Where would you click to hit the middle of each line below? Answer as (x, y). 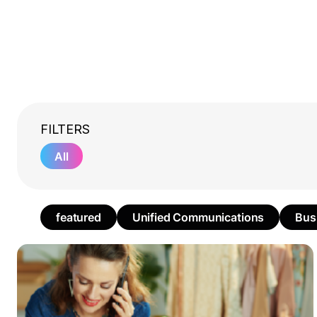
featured (79, 217)
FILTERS (65, 129)
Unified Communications (198, 217)
